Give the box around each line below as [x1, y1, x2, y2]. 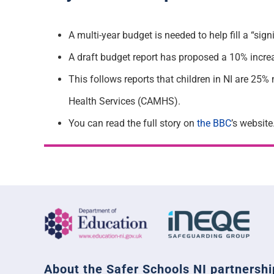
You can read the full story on [68, 117, 197, 129]
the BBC [196, 117, 231, 129]
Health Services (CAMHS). [68, 95, 180, 107]
